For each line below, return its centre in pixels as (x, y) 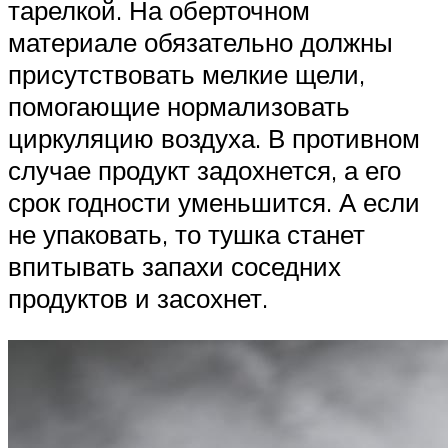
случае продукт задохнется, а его (204, 170)
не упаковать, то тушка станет (186, 234)
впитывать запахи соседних (174, 266)
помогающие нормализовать (179, 106)
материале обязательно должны (200, 42)
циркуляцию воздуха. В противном (214, 138)
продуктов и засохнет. (138, 298)
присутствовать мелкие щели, (186, 74)
